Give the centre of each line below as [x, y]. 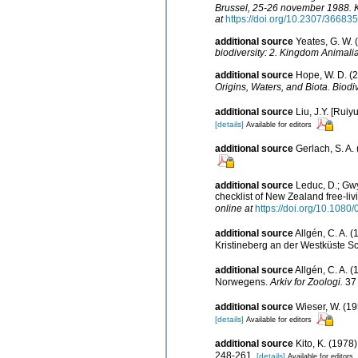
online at [234, 208]
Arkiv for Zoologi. [306, 282]
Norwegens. [243, 282]
